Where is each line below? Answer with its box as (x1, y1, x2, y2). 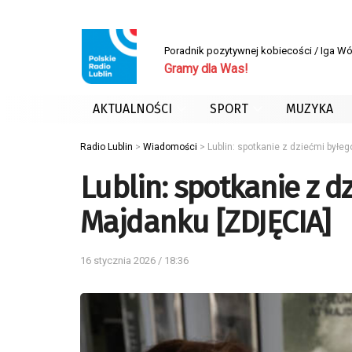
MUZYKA (286, 101, 333, 116)
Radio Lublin (80, 141, 133, 152)
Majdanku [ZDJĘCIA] (80, 204, 330, 240)
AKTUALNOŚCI (93, 101, 172, 116)
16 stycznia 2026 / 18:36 (80, 254, 189, 266)
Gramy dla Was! (164, 61, 247, 76)
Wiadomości (143, 141, 197, 152)
